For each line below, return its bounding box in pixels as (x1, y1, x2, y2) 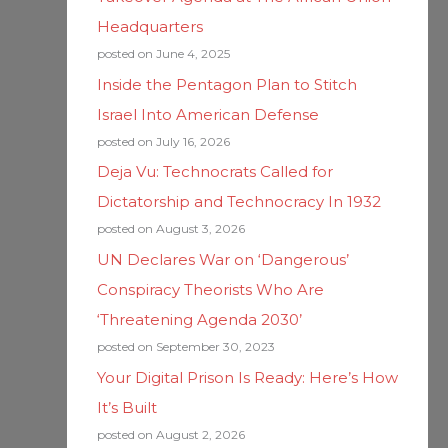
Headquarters (96, 16, 203, 36)
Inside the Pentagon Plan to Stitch (96, 74, 357, 94)
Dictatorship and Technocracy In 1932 (96, 192, 381, 212)
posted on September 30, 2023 (96, 339, 275, 354)
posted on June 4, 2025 (96, 45, 230, 61)
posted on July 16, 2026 (96, 133, 230, 149)
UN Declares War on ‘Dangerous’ (96, 250, 349, 269)
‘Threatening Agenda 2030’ (96, 310, 302, 329)
